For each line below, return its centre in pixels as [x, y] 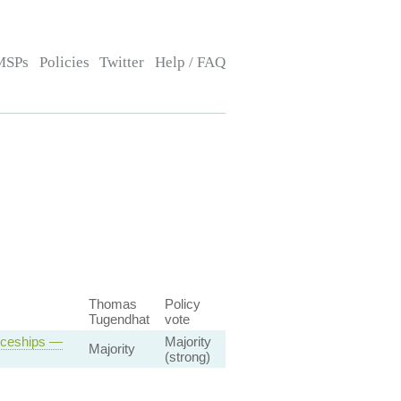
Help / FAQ [190, 62]
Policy [182, 304]
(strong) [187, 357]
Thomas [112, 304]
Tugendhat [119, 319]
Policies [64, 62]
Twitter [122, 62]
